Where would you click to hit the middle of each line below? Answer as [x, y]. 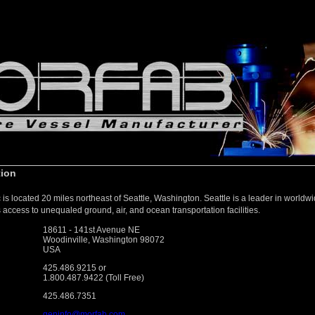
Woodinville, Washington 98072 [104, 240]
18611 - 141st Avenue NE [91, 230]
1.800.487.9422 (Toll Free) [94, 278]
